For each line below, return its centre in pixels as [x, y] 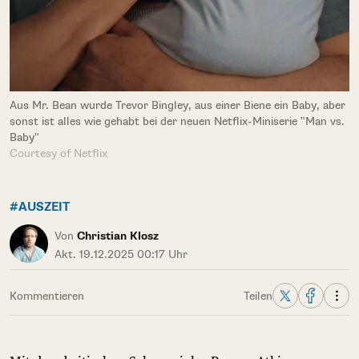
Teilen [258, 296]
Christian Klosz [118, 236]
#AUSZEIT [40, 207]
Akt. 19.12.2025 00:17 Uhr [121, 254]
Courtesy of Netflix [58, 153]
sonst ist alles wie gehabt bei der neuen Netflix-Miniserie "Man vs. [177, 121]
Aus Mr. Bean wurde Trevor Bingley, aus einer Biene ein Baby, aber [177, 105]
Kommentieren [47, 296]
